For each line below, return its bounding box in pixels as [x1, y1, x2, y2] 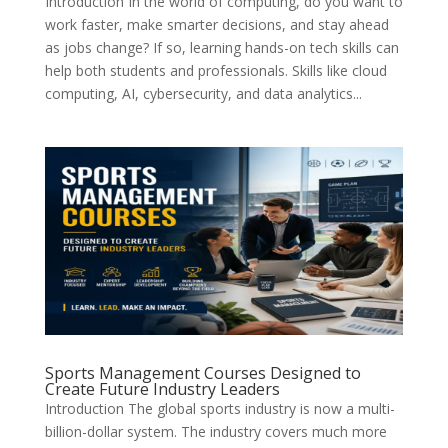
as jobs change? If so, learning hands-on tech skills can [44, 38, 399, 58]
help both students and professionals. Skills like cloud [44, 61, 387, 81]
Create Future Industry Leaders [44, 378, 280, 401]
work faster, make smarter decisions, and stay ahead [44, 15, 389, 35]
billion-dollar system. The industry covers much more [44, 422, 387, 442]
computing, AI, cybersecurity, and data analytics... [44, 84, 362, 104]
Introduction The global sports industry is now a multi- [44, 399, 395, 419]
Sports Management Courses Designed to [44, 362, 361, 385]
